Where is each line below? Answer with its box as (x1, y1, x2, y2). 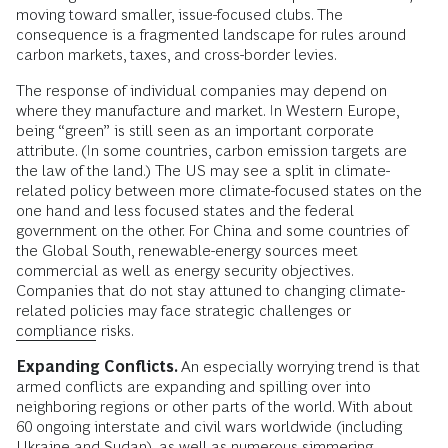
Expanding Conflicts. (16, 357, 181, 375)
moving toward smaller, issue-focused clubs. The (16, 5, 343, 23)
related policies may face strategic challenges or (16, 301, 351, 319)
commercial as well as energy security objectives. (16, 261, 353, 279)
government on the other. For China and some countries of (16, 221, 408, 239)
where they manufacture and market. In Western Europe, (16, 101, 399, 119)
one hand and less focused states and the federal (16, 201, 354, 219)
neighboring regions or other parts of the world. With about (16, 397, 413, 415)
